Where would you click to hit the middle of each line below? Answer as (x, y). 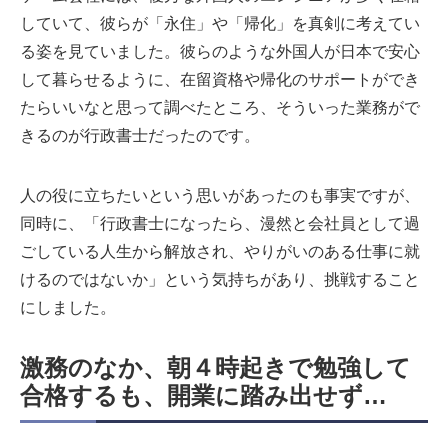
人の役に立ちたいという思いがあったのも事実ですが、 (220, 196)
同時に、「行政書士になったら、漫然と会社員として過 (220, 224)
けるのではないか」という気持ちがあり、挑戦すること (220, 280)
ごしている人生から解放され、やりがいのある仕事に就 (220, 252)
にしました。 (68, 308)
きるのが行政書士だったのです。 (140, 136)
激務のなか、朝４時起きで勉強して (215, 368)
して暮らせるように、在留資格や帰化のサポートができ (220, 80)
